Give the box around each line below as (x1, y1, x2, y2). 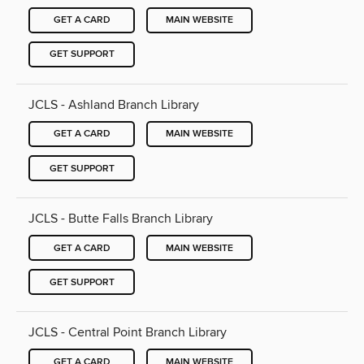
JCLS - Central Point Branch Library (28, 324, 227, 341)
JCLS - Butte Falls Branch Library (28, 210, 213, 227)
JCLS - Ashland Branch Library (28, 96, 199, 113)
